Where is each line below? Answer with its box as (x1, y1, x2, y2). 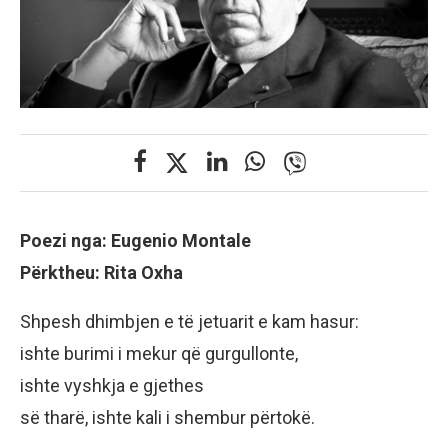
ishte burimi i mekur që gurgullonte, (20, 342, 298, 364)
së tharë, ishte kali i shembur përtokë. (20, 406, 315, 428)
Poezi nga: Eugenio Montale (20, 229, 251, 251)
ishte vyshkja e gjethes (20, 374, 204, 396)
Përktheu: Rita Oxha (20, 261, 183, 283)
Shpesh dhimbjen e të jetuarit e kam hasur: (20, 310, 359, 332)
